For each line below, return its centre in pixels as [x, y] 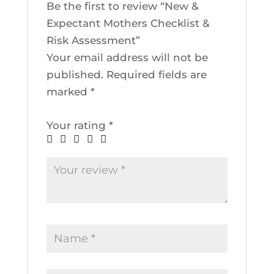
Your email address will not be [127, 58]
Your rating [77, 126]
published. [75, 75]
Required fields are [156, 75]
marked [68, 92]
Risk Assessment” [93, 41]
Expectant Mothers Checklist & [128, 24]
